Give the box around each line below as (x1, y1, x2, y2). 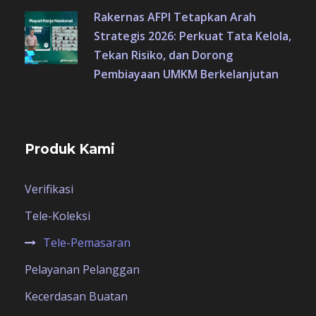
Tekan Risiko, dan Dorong (94, 47, 233, 63)
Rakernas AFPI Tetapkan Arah (94, 9, 256, 25)
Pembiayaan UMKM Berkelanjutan (94, 66, 279, 83)
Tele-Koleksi (25, 208, 90, 224)
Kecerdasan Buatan (25, 288, 128, 305)
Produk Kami (25, 141, 115, 158)
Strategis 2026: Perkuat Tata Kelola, (94, 28, 291, 44)
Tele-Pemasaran (43, 235, 130, 251)
